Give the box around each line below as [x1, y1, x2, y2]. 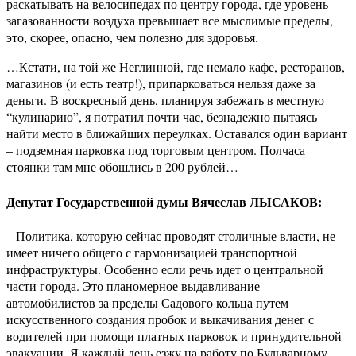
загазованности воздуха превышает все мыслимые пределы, [6, 12, 333, 29]
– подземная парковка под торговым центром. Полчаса [6, 141, 305, 159]
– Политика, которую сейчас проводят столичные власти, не [6, 226, 335, 244]
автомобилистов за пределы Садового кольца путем [6, 293, 288, 311]
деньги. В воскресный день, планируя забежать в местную [6, 91, 324, 109]
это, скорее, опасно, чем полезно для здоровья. [6, 29, 258, 46]
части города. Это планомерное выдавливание [6, 277, 260, 294]
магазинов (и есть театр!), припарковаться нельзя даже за [6, 75, 315, 92]
